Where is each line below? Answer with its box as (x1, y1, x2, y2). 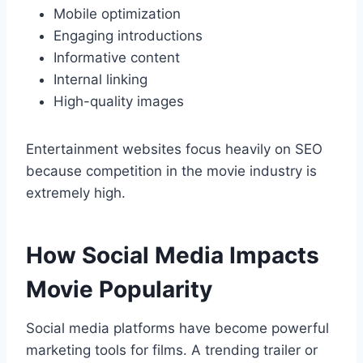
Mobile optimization (53, 6, 181, 23)
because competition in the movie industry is (26, 163, 317, 180)
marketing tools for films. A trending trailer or (26, 342, 318, 359)
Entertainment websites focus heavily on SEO (26, 141, 322, 158)
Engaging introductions (53, 28, 203, 45)
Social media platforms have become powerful (26, 320, 329, 337)
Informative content (53, 49, 180, 66)
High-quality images (53, 93, 184, 110)
